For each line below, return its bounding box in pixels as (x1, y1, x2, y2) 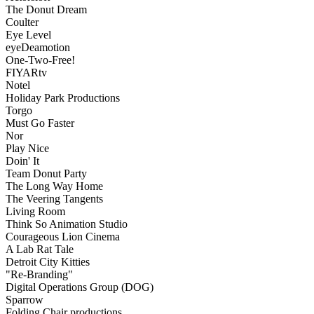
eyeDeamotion (6, 41, 70, 54)
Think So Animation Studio (6, 218, 128, 231)
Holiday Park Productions (6, 92, 120, 104)
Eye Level (6, 29, 51, 41)
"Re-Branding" (6, 268, 73, 281)
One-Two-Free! (6, 54, 75, 67)
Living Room (6, 205, 65, 218)
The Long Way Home (6, 180, 103, 193)
